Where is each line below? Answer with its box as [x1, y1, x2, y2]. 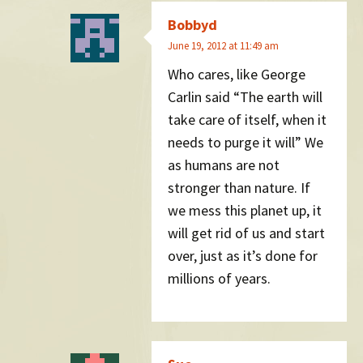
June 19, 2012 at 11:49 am [168, 38, 279, 53]
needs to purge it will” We [168, 133, 323, 152]
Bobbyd [168, 15, 217, 34]
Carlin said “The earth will [168, 88, 322, 107]
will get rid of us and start [168, 224, 325, 243]
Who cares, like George [168, 65, 305, 84]
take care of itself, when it [168, 110, 327, 130]
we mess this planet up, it [168, 201, 322, 220]
